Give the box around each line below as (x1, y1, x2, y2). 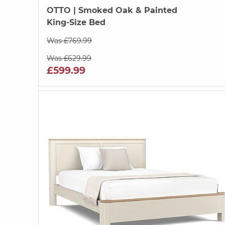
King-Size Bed (47, 17, 105, 27)
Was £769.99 (47, 36, 92, 45)
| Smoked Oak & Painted (71, 5, 177, 15)
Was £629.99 (47, 53, 91, 63)
